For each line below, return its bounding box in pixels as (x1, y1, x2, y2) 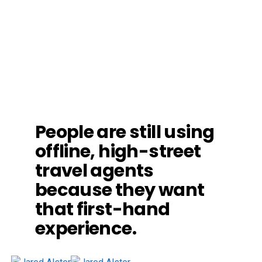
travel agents (35, 158, 154, 183)
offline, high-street (35, 139, 201, 164)
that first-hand (35, 196, 170, 222)
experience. (35, 216, 137, 241)
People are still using (35, 119, 215, 144)
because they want (35, 177, 205, 202)
